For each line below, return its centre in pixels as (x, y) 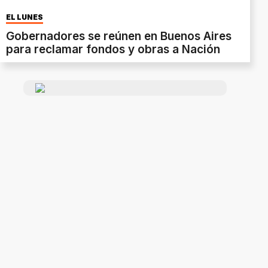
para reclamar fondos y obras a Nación (113, 49)
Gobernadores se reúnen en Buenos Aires (119, 36)
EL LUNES (25, 17)
